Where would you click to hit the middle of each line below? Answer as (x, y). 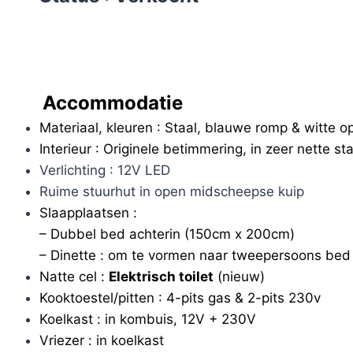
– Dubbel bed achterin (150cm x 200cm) (167, 234)
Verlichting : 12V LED (104, 170)
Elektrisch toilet (161, 276)
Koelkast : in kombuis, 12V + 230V (147, 319)
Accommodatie (101, 102)
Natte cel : (74, 276)
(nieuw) (239, 276)
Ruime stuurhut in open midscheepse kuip (171, 191)
